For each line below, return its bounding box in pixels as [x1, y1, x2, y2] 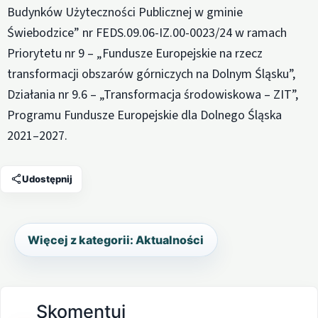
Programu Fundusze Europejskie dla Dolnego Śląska [7, 106, 282, 124]
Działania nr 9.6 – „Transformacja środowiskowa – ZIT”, [7, 85, 298, 104]
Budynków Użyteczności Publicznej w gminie [7, 3, 243, 21]
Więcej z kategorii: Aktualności [28, 232, 204, 247]
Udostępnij [21, 172, 72, 185]
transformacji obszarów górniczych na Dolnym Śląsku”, [7, 65, 295, 83]
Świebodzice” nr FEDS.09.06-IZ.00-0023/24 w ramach [7, 23, 287, 42]
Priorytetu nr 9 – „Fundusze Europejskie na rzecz [7, 44, 263, 62]
